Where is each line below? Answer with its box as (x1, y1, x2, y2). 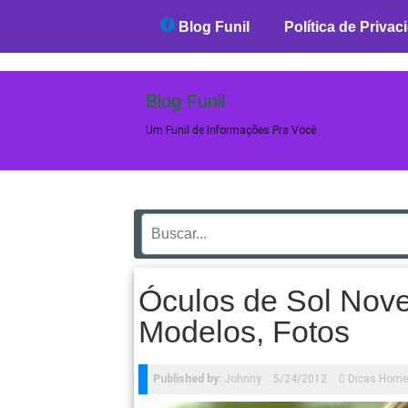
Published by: (153, 372, 221, 385)
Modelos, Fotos (138, 314, 350, 349)
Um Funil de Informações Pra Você (146, 124, 316, 137)
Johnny (221, 372, 261, 385)
